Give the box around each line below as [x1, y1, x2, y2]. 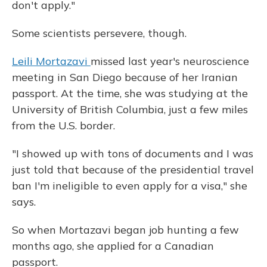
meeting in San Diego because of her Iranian [12, 70, 238, 84]
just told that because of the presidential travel [12, 162, 254, 176]
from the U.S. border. [12, 118, 115, 132]
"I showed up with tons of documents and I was [12, 146, 253, 160]
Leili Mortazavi [12, 54, 91, 68]
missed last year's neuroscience [91, 54, 249, 68]
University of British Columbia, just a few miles [12, 102, 248, 116]
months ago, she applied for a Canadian [12, 238, 214, 253]
